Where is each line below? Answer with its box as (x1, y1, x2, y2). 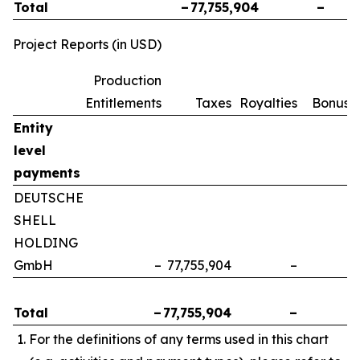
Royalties (239, 94, 297, 111)
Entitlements (85, 94, 162, 111)
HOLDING (14, 234, 78, 251)
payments (14, 164, 80, 181)
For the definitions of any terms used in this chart (29, 331, 329, 348)
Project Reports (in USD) (13, 35, 162, 52)
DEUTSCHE (14, 189, 84, 206)
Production (93, 72, 162, 88)
